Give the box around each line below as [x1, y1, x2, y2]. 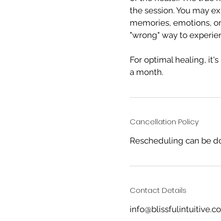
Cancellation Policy [130, 116, 199, 127]
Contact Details [130, 185, 186, 195]
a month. [130, 67, 163, 77]
